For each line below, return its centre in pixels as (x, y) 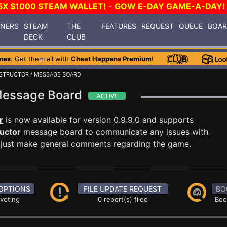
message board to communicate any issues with (115, 132)
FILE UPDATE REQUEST (123, 189)
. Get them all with (41, 59)
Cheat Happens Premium (111, 59)
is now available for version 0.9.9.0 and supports (98, 120)
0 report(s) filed (123, 199)
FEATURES (119, 26)
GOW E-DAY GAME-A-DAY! (170, 6)
